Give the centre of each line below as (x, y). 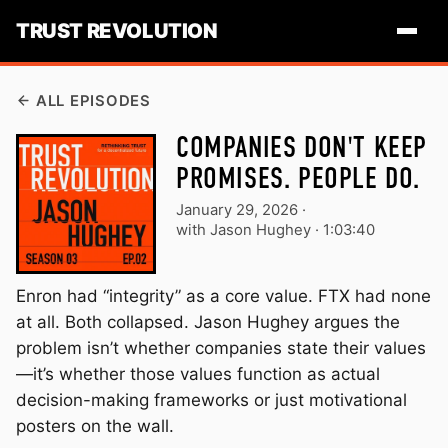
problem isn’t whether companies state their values (221, 347)
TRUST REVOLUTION (117, 30)
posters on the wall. (95, 425)
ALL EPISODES (93, 100)
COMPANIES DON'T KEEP (301, 148)
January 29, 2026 (237, 210)
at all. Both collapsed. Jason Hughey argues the (208, 321)
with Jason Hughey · (247, 230)
